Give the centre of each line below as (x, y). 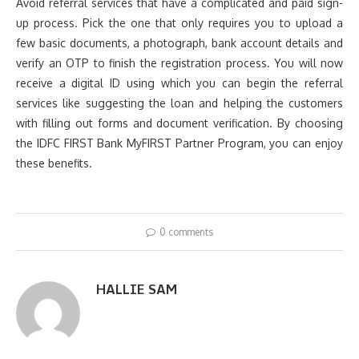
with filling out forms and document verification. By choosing (179, 123)
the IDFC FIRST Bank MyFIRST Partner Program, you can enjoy (179, 143)
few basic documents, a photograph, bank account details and (179, 43)
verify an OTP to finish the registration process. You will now (179, 63)
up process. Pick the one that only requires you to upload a (179, 23)
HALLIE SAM (137, 289)
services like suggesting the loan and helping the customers (179, 103)
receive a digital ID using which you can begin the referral (179, 83)
